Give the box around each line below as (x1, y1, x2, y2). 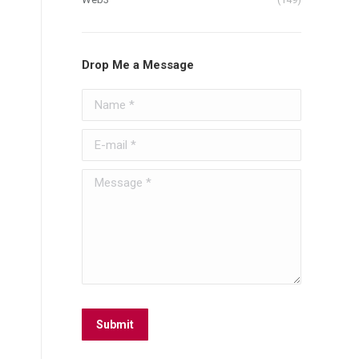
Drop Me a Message (82, 58, 194, 72)
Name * (82, 91, 116, 103)
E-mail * (82, 131, 117, 143)
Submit (96, 318, 134, 331)
